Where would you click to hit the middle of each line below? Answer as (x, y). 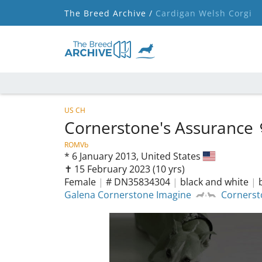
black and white (214, 182)
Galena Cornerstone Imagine (128, 195)
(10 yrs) (169, 169)
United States (172, 156)
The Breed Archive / (108, 13)
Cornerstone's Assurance (161, 127)
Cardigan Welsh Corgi (202, 13)
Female (80, 182)
